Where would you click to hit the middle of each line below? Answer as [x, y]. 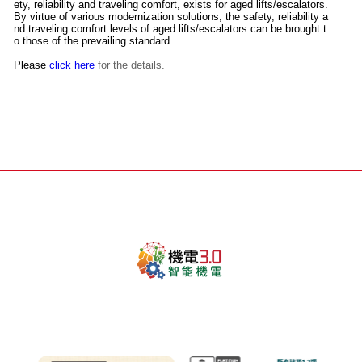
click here [74, 65]
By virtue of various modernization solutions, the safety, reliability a [171, 17]
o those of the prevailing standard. [93, 41]
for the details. [131, 65]
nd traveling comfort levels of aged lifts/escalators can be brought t [170, 29]
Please [32, 65]
